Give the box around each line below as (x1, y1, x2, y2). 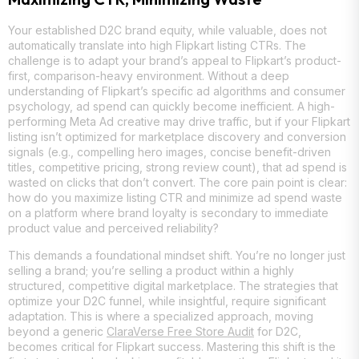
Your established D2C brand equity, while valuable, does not (8, 23, 327, 38)
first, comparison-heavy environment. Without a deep (8, 69, 289, 83)
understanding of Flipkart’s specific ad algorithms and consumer (8, 84, 345, 99)
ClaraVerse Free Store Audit (107, 324, 254, 338)
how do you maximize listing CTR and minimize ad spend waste (8, 191, 342, 205)
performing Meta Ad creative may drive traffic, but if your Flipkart (8, 115, 350, 129)
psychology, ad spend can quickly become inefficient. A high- (8, 99, 335, 114)
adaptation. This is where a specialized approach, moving (8, 309, 313, 323)
